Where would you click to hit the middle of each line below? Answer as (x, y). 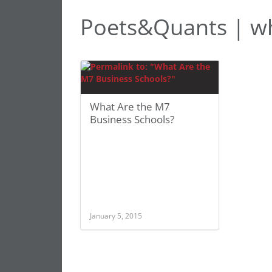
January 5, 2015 (116, 216)
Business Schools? (132, 119)
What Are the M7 (130, 107)
